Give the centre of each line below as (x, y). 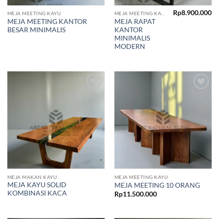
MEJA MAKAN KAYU (32, 177)
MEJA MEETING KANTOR (47, 21)
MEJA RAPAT (135, 21)
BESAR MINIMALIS (36, 30)
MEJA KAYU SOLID (37, 185)
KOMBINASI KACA (37, 193)
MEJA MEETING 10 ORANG (157, 186)
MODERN (130, 46)
